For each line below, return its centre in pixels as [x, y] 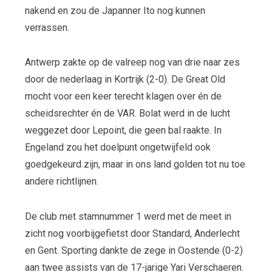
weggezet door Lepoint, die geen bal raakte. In [123, 131]
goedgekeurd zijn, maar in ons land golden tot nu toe [135, 165]
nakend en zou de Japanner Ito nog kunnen [115, 10]
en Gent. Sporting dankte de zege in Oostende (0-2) [134, 250]
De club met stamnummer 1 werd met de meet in [128, 216]
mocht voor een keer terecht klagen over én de [123, 97]
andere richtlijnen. [61, 182]
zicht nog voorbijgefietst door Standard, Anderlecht [132, 233]
